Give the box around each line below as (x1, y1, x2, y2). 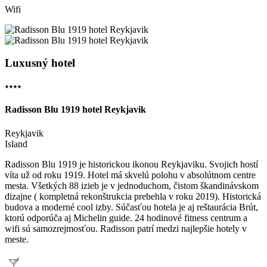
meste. (5, 234, 29, 244)
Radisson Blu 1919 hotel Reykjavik (5, 104, 146, 115)
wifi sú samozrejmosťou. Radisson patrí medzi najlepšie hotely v (5, 223, 247, 234)
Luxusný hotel (5, 57, 75, 70)
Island (5, 138, 27, 149)
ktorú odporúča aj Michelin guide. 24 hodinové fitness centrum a (5, 212, 247, 223)
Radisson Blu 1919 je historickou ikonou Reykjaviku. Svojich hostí (5, 159, 258, 169)
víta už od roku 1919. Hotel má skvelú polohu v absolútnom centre (5, 169, 256, 180)
